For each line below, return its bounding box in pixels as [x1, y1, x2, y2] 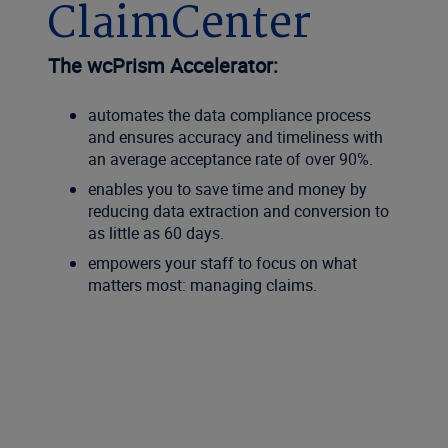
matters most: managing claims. [88, 274, 317, 296]
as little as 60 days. [88, 222, 224, 244]
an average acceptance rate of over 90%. [88, 148, 373, 170]
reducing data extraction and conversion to [88, 200, 389, 222]
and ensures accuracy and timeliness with [88, 126, 383, 148]
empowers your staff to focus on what [88, 252, 357, 274]
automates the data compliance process [88, 104, 371, 126]
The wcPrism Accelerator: [48, 52, 278, 79]
